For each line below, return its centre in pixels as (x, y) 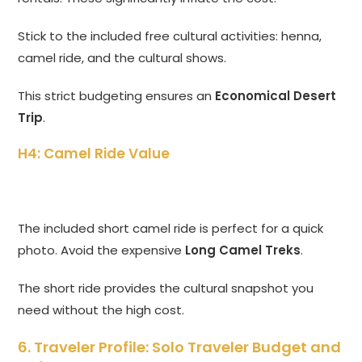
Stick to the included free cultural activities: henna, (170, 36)
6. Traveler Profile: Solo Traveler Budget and (180, 347)
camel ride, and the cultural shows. (122, 58)
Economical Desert (276, 96)
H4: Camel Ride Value (94, 154)
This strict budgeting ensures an (117, 96)
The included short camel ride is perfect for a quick (171, 229)
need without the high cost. (101, 310)
